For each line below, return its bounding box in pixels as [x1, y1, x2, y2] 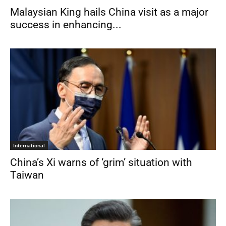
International [13, 142, 45, 149]
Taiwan [10, 169, 44, 182]
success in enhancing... [10, 18, 122, 31]
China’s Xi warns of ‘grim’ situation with [10, 156, 192, 169]
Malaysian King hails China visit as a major [10, 6, 208, 18]
